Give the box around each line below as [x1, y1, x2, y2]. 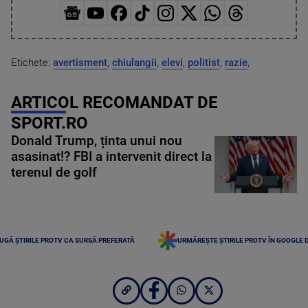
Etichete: [11, 56, 53, 69]
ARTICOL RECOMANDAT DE [11, 92, 218, 112]
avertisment [53, 56, 107, 69]
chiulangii [112, 56, 157, 69]
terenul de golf [11, 164, 97, 180]
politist [188, 56, 220, 69]
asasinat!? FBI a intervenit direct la [11, 148, 212, 164]
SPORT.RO [11, 113, 88, 133]
